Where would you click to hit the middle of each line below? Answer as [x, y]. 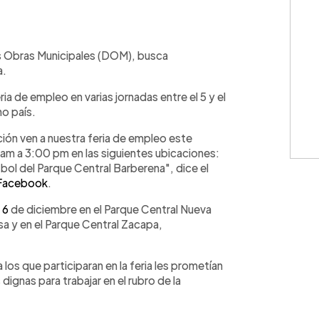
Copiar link [153, 42]
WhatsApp [52, 42]
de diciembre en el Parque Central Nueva [110, 209]
